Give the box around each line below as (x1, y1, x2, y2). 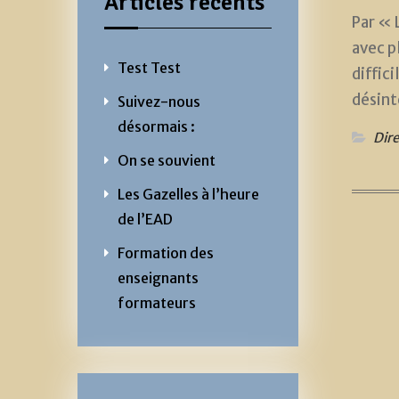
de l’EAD (118, 209, 173, 228)
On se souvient (118, 151, 216, 169)
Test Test (118, 58, 181, 77)
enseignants (118, 268, 199, 287)
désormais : (118, 117, 195, 135)
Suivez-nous (118, 92, 200, 110)
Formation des (118, 243, 214, 262)
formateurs (118, 293, 196, 312)
